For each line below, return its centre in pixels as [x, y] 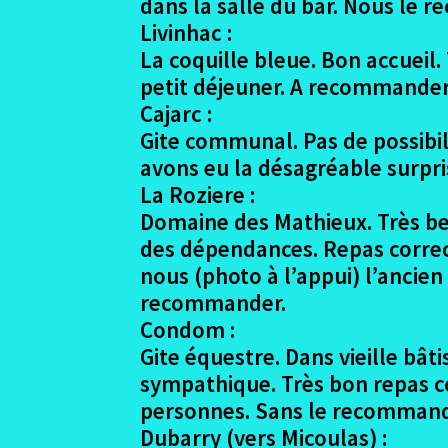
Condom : [188, 329]
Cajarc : [176, 113]
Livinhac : [186, 32]
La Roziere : [198, 194]
